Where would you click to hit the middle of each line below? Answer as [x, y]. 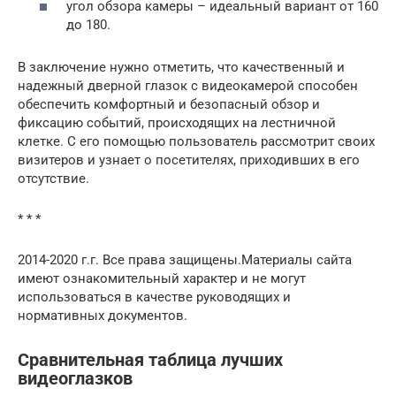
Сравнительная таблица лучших [150, 360]
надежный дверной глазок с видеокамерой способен [188, 85]
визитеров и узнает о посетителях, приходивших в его [189, 160]
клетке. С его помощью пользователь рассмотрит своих [196, 141]
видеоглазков [75, 379]
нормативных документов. [103, 315]
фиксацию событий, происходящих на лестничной [177, 122]
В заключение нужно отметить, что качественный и [181, 67]
